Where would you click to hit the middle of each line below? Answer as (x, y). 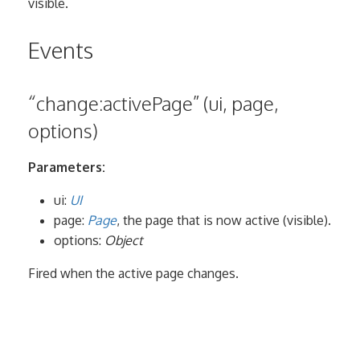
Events (61, 50)
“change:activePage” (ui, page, (153, 103)
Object (124, 240)
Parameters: (67, 167)
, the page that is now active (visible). (224, 220)
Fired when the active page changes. (133, 273)
